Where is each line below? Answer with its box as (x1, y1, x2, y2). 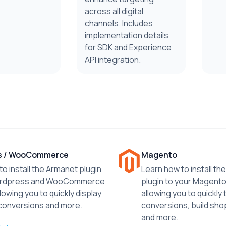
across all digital (85, 6, 143, 17)
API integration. (85, 54, 141, 65)
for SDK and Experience (85, 42, 172, 53)
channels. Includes (85, 18, 153, 29)
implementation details (85, 30, 168, 41)
